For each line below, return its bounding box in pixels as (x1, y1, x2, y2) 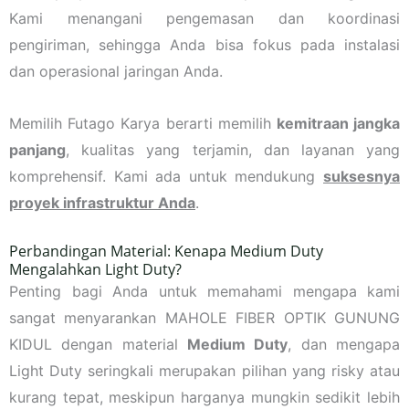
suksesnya (323, 166, 400, 185)
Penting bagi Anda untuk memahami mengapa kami (9, 281, 400, 300)
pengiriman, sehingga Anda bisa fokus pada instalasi (9, 35, 400, 54)
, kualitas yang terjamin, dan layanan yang (66, 140, 400, 159)
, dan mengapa (288, 334, 401, 353)
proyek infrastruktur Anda (9, 193, 195, 212)
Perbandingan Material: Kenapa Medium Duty (9, 240, 323, 261)
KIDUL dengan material (9, 334, 187, 353)
